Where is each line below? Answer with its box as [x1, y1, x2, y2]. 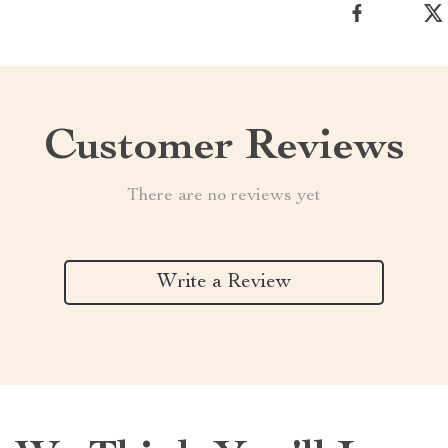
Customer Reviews [43, 127, 405, 171]
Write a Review [157, 272, 291, 293]
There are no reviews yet [127, 187, 321, 205]
